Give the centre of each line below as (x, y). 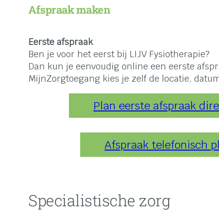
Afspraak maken (69, 10)
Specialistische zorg (99, 200)
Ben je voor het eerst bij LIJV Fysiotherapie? (119, 54)
